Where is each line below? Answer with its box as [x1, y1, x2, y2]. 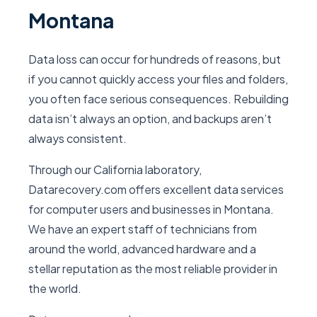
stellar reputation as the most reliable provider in [28, 261, 277, 276]
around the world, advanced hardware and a [28, 241, 256, 256]
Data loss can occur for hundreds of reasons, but [28, 52, 281, 67]
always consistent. [28, 131, 127, 146]
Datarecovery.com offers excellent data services [28, 182, 284, 197]
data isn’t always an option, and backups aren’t [28, 111, 272, 126]
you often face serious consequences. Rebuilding [28, 91, 289, 106]
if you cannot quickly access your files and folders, [28, 71, 288, 86]
